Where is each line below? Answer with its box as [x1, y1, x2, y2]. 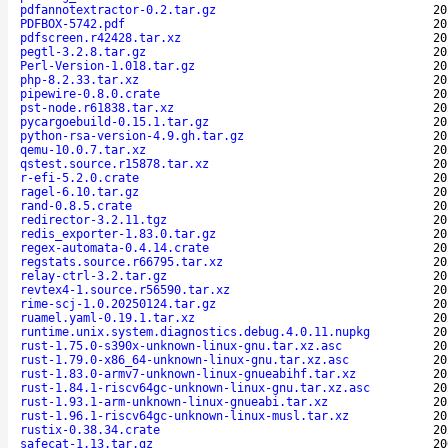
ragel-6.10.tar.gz [20, 184, 139, 199]
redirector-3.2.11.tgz [20, 212, 167, 227]
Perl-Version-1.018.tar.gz [20, 58, 195, 73]
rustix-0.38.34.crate [20, 422, 160, 437]
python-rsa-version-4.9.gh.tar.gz [20, 128, 244, 143]
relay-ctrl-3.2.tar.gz [20, 268, 167, 283]
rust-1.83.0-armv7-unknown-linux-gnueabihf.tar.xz [20, 366, 356, 381]
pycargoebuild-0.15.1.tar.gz [20, 114, 209, 129]
